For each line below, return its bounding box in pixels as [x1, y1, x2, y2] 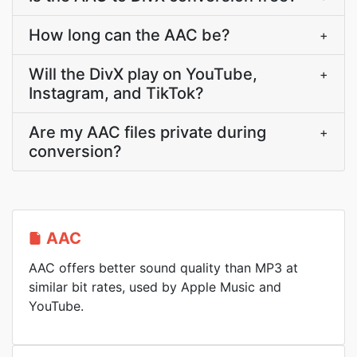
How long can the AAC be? [29, 25, 230, 45]
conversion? [29, 142, 122, 161]
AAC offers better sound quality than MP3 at [29, 260, 298, 276]
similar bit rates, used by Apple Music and [29, 279, 281, 295]
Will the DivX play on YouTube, [29, 65, 257, 84]
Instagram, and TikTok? [29, 84, 204, 103]
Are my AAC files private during [29, 123, 266, 142]
